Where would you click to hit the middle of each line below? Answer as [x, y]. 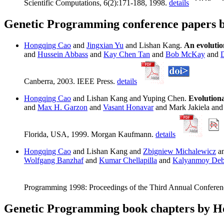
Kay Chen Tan [127, 54]
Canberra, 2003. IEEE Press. [70, 81]
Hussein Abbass [63, 54]
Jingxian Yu [105, 45]
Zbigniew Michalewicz [179, 151]
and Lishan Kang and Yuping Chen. [130, 98]
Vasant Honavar [128, 107]
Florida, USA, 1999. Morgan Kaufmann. [90, 134]
